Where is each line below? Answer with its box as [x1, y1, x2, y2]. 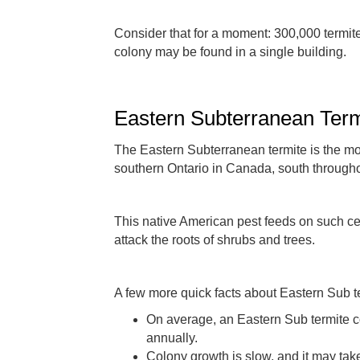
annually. [146, 330, 198, 345]
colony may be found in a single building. [114, 44, 346, 59]
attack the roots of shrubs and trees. [114, 232, 315, 247]
